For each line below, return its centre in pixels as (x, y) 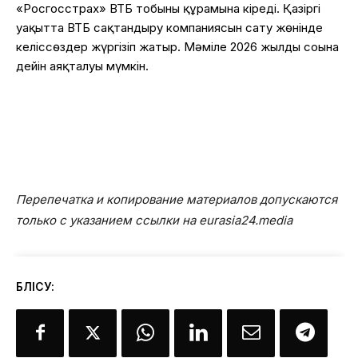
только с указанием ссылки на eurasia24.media (154, 220)
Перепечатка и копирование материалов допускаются (177, 199)
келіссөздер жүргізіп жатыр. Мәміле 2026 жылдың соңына (177, 46)
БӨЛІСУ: (35, 286)
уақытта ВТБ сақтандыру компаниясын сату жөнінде (169, 27)
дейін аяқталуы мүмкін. (82, 66)
